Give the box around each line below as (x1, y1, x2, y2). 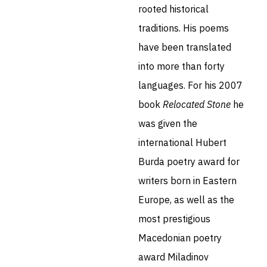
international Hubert (138, 136, 226, 148)
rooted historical (138, 2, 209, 15)
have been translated (138, 41, 231, 53)
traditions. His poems (138, 21, 229, 34)
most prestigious (138, 212, 210, 225)
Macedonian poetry (138, 231, 222, 244)
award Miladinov (138, 250, 209, 263)
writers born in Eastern (138, 174, 237, 187)
